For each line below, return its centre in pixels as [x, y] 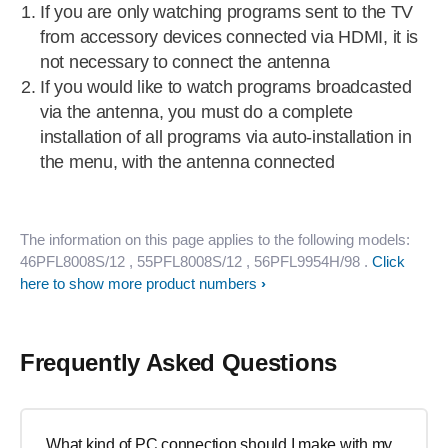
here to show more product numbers [138, 283]
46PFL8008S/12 [72, 261]
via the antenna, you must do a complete [196, 112]
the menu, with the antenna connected [187, 162]
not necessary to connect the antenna [185, 62]
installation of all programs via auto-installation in [226, 137]
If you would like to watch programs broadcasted [226, 87]
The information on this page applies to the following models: [215, 239]
